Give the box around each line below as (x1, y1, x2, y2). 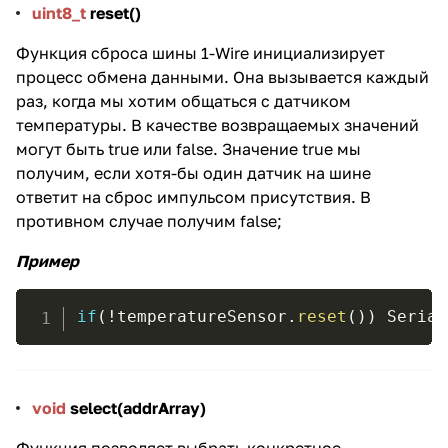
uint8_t (32, 3, 90, 24)
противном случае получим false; (16, 211, 282, 232)
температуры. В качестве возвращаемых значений (16, 115, 419, 136)
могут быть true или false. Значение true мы (16, 139, 361, 160)
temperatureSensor (116, 307, 287, 327)
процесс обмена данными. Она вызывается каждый (16, 67, 429, 88)
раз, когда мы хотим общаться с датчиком (16, 91, 351, 112)
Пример (16, 251, 79, 272)
